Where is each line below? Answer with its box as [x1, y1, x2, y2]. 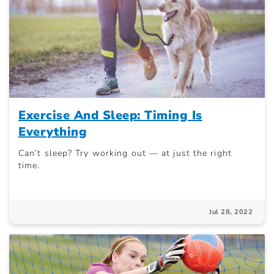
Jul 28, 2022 [209, 207, 253, 217]
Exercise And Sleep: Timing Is [18, 107, 202, 124]
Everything [18, 124, 87, 141]
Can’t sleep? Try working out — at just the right [18, 147, 232, 160]
